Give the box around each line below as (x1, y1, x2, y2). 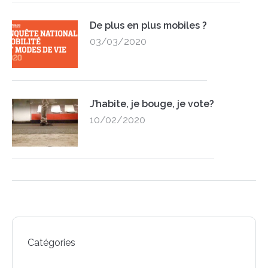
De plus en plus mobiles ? (90, 19, 207, 31)
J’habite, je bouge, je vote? (90, 98, 214, 109)
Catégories (28, 236, 75, 248)
